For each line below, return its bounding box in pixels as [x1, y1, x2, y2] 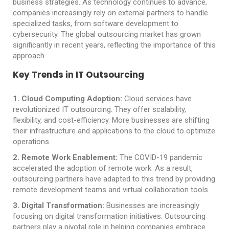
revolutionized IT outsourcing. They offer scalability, [13, 105, 186, 114]
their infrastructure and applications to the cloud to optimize [13, 126, 215, 135]
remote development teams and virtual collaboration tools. [13, 185, 210, 194]
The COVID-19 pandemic [118, 153, 202, 162]
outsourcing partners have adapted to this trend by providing [13, 174, 215, 184]
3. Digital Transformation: [13, 201, 104, 210]
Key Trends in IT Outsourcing [13, 68, 144, 81]
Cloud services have [122, 94, 192, 103]
